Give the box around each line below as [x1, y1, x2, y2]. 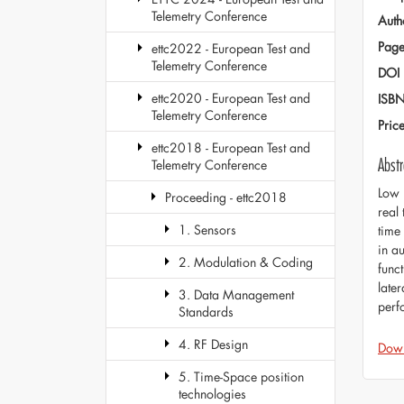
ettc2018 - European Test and [151, 139, 310, 156]
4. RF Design [179, 335, 248, 353]
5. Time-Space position [179, 368, 304, 385]
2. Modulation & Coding [179, 253, 313, 271]
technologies [179, 385, 246, 402]
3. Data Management [179, 286, 294, 303]
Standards [179, 303, 234, 320]
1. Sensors [179, 221, 236, 238]
